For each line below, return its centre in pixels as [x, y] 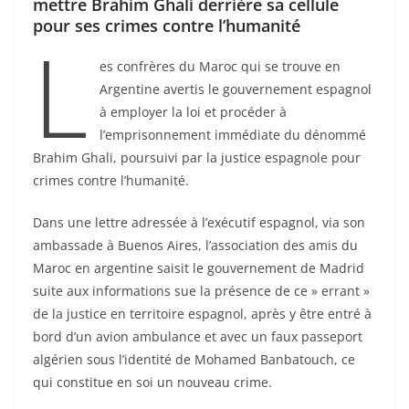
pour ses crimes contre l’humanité [167, 26]
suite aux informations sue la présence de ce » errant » [201, 291]
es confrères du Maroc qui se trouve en [220, 67]
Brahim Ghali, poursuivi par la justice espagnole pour [197, 158]
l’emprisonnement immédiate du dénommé [232, 135]
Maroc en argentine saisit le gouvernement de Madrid [199, 268]
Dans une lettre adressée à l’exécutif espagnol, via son [199, 223]
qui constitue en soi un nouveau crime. [152, 383]
